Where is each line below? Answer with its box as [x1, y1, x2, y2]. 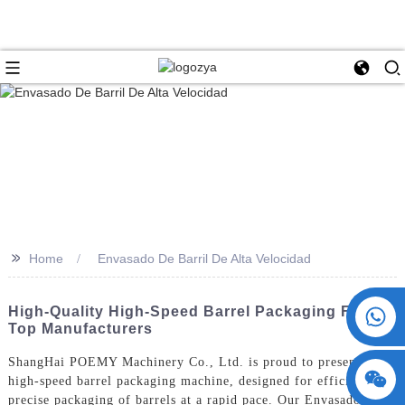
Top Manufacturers [7, 320, 153, 336]
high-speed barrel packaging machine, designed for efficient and [7, 373, 393, 388]
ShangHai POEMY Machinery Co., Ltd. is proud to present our [7, 354, 385, 369]
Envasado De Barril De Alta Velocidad [97, 250, 311, 266]
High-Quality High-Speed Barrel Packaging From [7, 303, 381, 319]
